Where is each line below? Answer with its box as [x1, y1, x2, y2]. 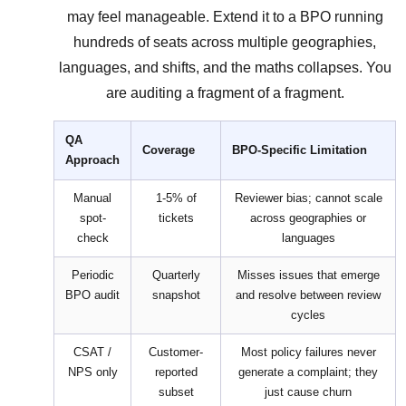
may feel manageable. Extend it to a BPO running [66, 9, 383, 25]
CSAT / [73, 345, 111, 360]
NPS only [67, 365, 118, 380]
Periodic [71, 268, 114, 283]
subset [158, 385, 194, 400]
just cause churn [265, 385, 352, 400]
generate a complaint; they [238, 365, 378, 380]
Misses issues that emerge [237, 268, 380, 283]
